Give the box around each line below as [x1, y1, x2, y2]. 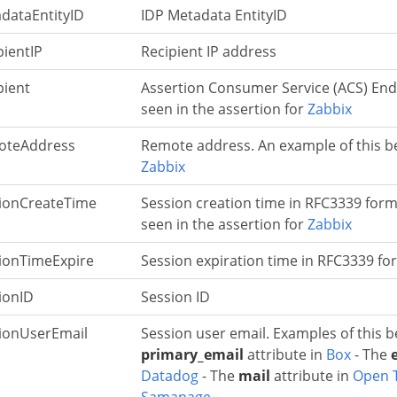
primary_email [141, 344, 244, 364]
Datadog [141, 365, 198, 385]
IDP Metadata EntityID [141, 4, 287, 25]
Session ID [141, 286, 210, 307]
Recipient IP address [141, 41, 276, 61]
